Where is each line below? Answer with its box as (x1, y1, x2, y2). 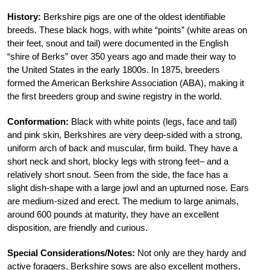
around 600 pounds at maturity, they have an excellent (7, 209, 219, 219)
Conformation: (7, 116, 69, 127)
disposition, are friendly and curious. (7, 222, 148, 233)
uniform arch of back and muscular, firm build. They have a (7, 142, 237, 153)
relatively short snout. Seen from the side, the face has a (7, 169, 228, 180)
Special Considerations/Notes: (7, 247, 135, 258)
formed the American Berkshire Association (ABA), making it (7, 77, 244, 88)
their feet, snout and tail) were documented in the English (7, 37, 228, 48)
